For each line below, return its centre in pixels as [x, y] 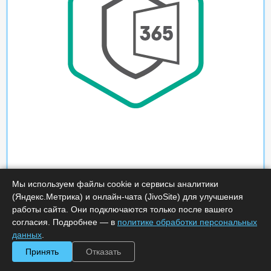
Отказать [103, 252]
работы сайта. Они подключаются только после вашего [122, 209]
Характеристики [95, 257]
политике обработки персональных [187, 222]
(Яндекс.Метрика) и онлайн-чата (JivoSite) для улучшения [128, 197]
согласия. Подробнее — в [65, 222]
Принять [42, 252]
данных [27, 235]
